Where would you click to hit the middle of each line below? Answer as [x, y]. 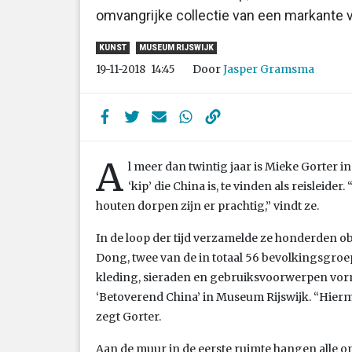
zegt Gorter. [128, 316]
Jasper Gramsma [269, 69]
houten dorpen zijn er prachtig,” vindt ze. [207, 205]
